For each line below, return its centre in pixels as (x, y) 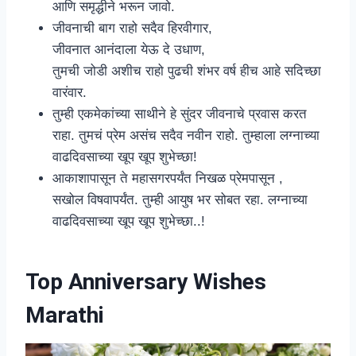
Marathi (68, 315)
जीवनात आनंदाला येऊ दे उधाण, (129, 50)
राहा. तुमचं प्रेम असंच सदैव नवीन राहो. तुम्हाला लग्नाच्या (186, 136)
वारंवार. (70, 93)
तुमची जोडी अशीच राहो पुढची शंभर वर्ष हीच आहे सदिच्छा (187, 72)
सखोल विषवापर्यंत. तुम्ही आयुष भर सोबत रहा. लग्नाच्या (180, 200)
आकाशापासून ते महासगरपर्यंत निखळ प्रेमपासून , (168, 179)
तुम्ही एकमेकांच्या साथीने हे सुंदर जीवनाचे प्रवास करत (180, 114)
